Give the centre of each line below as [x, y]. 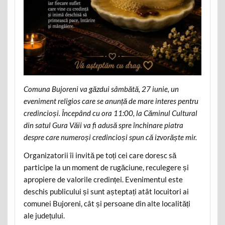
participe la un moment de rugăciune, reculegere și [106, 167]
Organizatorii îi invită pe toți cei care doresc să [100, 155]
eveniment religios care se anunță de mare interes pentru [111, 101]
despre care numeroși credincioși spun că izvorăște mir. [110, 137]
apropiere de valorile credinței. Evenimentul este [103, 179]
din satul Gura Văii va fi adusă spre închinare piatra [103, 125]
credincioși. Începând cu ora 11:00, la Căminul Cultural [110, 113]
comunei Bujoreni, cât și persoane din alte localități [107, 203]
